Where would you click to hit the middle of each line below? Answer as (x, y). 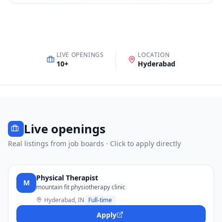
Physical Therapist (67, 178)
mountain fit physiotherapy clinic (81, 187)
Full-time (100, 200)
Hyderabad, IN (64, 200)
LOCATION (154, 55)
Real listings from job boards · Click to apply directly (94, 143)
